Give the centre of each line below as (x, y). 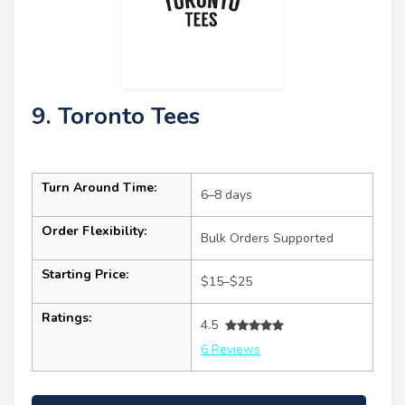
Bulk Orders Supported (267, 239)
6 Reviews (231, 350)
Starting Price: (85, 275)
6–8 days (226, 195)
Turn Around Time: (99, 188)
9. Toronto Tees (116, 117)
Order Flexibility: (94, 231)
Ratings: (66, 318)
